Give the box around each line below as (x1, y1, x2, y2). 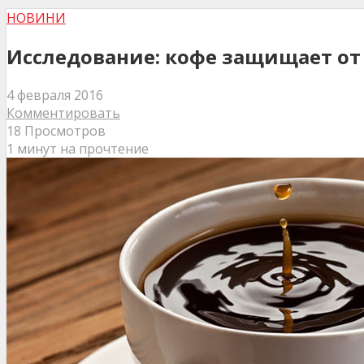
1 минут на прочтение (6, 139, 149, 158)
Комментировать (6, 103, 120, 122)
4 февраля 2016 (6, 85, 103, 104)
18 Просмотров (6, 121, 106, 140)
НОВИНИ (6, 9, 66, 28)
